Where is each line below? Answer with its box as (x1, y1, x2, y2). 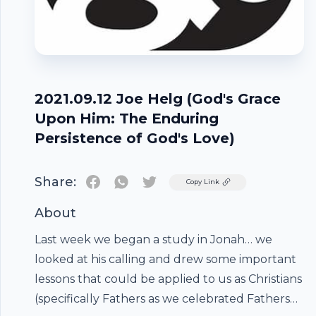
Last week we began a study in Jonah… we (35, 233, 272, 246)
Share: (35, 174, 76, 190)
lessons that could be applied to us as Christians (35, 272, 302, 286)
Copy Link (186, 178, 219, 186)
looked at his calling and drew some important (35, 253, 296, 266)
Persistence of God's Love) (35, 130, 235, 147)
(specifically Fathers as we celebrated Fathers (35, 292, 290, 305)
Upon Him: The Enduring (35, 110, 219, 127)
